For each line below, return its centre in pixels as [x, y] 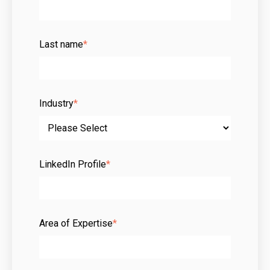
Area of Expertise [76, 223]
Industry [56, 103]
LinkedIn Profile [73, 164]
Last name [61, 44]
